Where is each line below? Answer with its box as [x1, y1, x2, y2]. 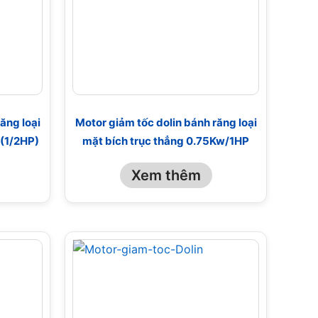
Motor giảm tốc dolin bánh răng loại [75, 115, 257, 129]
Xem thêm [131, 167, 201, 185]
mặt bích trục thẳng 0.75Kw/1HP [82, 133, 249, 148]
